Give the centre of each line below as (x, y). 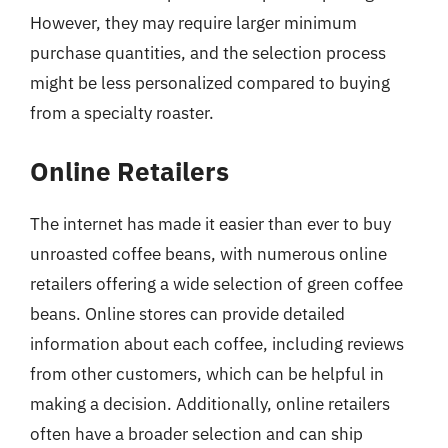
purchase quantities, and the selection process (208, 52)
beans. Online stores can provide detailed (187, 314)
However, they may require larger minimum (193, 22)
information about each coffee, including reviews (217, 344)
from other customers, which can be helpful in (207, 374)
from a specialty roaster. (122, 112)
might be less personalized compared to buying (210, 82)
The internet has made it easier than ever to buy (210, 224)
